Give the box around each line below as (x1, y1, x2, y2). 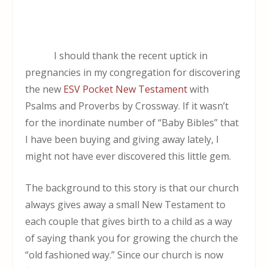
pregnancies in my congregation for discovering (25, 65, 241, 79)
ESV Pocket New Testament (63, 82, 188, 96)
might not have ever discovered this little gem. (25, 149, 232, 163)
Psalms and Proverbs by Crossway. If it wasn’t (25, 99, 229, 112)
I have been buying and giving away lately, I (25, 132, 220, 146)
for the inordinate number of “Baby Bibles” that (25, 115, 239, 129)
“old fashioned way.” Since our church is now (25, 248, 224, 262)
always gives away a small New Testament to (25, 198, 226, 212)
